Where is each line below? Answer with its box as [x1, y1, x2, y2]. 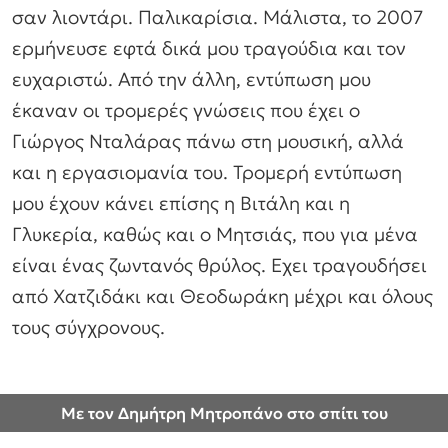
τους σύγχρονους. [12, 315, 165, 340]
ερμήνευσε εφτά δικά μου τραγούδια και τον [12, 36, 406, 61]
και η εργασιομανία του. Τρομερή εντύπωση [12, 160, 402, 185]
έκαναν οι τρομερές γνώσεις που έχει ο [12, 98, 360, 123]
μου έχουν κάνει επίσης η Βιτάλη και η [12, 191, 350, 216]
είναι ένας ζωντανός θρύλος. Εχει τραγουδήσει [12, 253, 427, 278]
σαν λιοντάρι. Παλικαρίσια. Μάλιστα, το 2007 [12, 5, 423, 30]
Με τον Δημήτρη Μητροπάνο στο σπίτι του [60, 403, 388, 424]
